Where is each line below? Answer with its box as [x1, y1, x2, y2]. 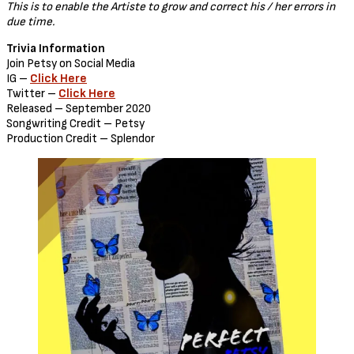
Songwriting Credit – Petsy [6, 115, 145, 131]
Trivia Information [6, 40, 105, 56]
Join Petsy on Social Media [6, 55, 137, 71]
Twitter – [6, 85, 58, 101]
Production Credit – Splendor [6, 130, 155, 146]
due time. [6, 13, 57, 29]
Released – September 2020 [6, 100, 151, 116]
